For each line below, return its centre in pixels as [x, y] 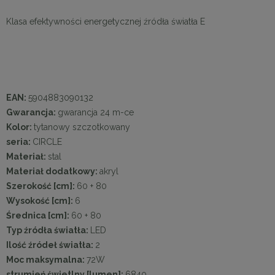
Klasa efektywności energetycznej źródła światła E [106, 21]
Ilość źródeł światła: [51, 245]
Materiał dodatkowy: [53, 171]
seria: [19, 141]
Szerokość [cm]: [41, 186]
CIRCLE [47, 141]
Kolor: [20, 127]
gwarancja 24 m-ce [96, 112]
